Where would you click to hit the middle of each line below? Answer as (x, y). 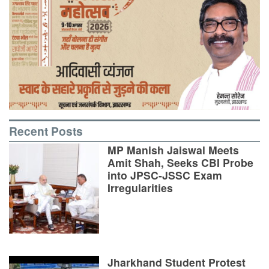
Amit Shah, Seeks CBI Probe (180, 163)
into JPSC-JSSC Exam (165, 175)
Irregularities (140, 188)
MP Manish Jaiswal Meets (173, 150)
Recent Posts (46, 131)
